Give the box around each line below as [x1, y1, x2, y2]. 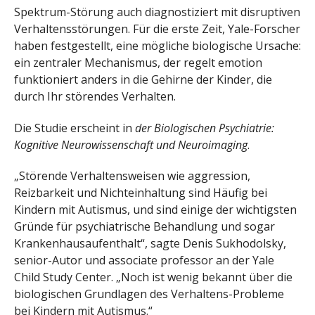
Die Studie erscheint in [14, 120, 135, 136]
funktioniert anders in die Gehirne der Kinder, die [14, 71, 272, 87]
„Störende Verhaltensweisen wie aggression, [14, 168, 250, 184]
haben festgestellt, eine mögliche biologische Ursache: [14, 37, 301, 53]
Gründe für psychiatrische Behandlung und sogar [14, 219, 275, 235]
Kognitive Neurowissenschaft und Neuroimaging [14, 136, 247, 153]
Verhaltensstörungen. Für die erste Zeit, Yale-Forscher [14, 20, 300, 37]
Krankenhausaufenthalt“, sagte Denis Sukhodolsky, [14, 236, 286, 252]
